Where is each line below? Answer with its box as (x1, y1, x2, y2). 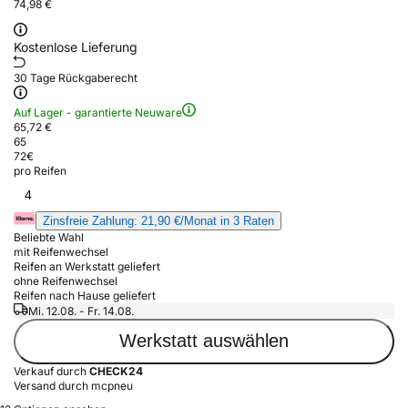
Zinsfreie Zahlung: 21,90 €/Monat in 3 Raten (43, 213, 274, 228)
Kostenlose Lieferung (14, 38, 138, 55)
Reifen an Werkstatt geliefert (14, 259, 160, 273)
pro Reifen (14, 163, 66, 178)
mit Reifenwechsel (14, 244, 108, 259)
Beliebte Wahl (14, 229, 84, 244)
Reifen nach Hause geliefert (14, 288, 156, 302)
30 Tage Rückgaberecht (14, 70, 138, 85)
